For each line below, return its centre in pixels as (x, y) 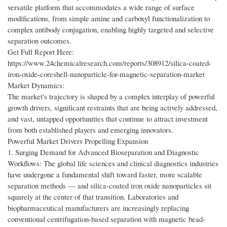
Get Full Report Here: (41, 52)
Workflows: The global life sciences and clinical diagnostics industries (113, 163)
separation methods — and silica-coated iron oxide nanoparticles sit (109, 186)
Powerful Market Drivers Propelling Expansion (78, 141)
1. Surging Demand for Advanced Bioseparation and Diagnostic (103, 152)
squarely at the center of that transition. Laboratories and (93, 197)
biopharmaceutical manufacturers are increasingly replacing (98, 208)
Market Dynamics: (36, 85)
